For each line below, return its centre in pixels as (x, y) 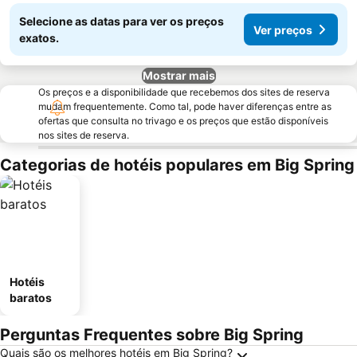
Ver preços (283, 29)
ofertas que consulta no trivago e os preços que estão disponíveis (183, 121)
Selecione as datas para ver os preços (122, 21)
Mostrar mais (178, 75)
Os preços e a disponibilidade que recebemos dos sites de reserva (184, 92)
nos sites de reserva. (84, 135)
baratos (31, 298)
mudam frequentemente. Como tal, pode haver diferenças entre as (185, 106)
